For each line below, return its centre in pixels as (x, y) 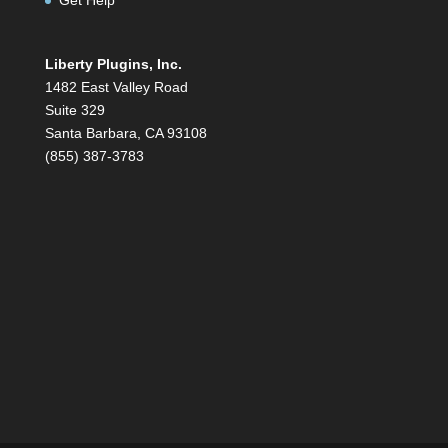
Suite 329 (74, 109)
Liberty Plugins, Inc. (113, 63)
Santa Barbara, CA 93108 (125, 132)
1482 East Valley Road (116, 86)
